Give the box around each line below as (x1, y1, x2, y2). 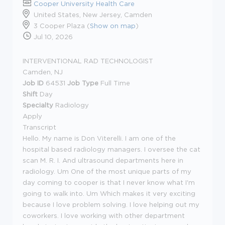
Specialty (23, 101, 53, 108)
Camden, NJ (23, 68, 63, 75)
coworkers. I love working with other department (23, 211, 185, 219)
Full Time (98, 79, 130, 86)
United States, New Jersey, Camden (34, 11, 152, 18)
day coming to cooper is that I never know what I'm (23, 178, 195, 186)
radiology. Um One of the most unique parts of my (23, 167, 191, 175)
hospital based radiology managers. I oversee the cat (23, 145, 200, 153)
